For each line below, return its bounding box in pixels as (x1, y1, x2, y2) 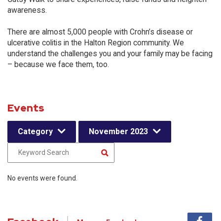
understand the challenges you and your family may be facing (7, 49, 213, 58)
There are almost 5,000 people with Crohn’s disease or (7, 27, 193, 37)
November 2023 (89, 127, 148, 136)
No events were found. (7, 174, 77, 182)
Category (18, 127, 53, 136)
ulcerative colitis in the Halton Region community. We (7, 38, 184, 47)
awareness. (7, 5, 47, 15)
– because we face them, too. (7, 60, 109, 69)
